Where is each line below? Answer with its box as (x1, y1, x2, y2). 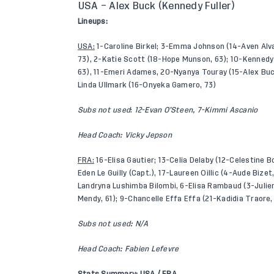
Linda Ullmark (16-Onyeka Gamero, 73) (78, 81, 217, 89)
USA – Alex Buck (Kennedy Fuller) (78, 1, 235, 12)
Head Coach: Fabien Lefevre (78, 245, 179, 253)
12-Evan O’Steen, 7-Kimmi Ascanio (134, 106, 258, 114)
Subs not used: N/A (78, 220, 149, 228)
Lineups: (78, 18, 108, 26)
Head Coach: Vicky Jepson (78, 131, 172, 139)
